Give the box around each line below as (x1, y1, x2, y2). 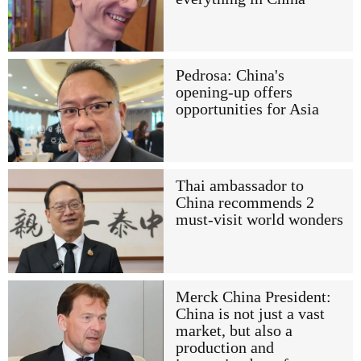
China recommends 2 (175, 194, 314, 212)
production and (175, 338, 274, 356)
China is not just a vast (175, 305, 325, 322)
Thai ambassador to (175, 177, 304, 195)
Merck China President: (175, 288, 331, 305)
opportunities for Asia (175, 101, 319, 118)
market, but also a (175, 322, 293, 339)
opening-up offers (175, 84, 293, 102)
